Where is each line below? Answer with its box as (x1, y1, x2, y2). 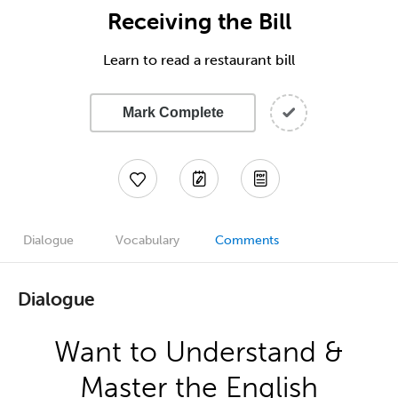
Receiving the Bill (107, 7, 291, 36)
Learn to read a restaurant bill (103, 52, 295, 68)
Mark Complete (122, 105, 224, 120)
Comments (215, 233, 279, 248)
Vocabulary (115, 233, 179, 248)
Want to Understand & (54, 335, 344, 369)
